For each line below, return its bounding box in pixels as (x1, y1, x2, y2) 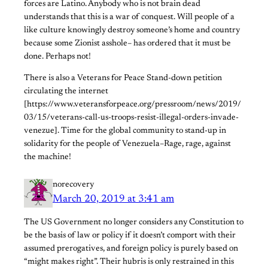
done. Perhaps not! (24, 52, 91, 61)
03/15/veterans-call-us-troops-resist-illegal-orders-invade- (24, 114, 239, 123)
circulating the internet (24, 87, 108, 96)
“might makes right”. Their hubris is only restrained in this (24, 258, 234, 267)
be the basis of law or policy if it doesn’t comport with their (24, 232, 236, 240)
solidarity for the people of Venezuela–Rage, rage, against (24, 140, 231, 149)
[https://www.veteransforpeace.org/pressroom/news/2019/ (24, 100, 241, 109)
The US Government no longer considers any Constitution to (24, 218, 243, 227)
